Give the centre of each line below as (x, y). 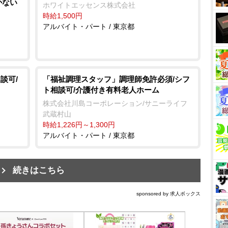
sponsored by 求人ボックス (168, 194)
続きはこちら (39, 170)
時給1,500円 (63, 16)
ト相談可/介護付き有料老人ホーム (101, 90)
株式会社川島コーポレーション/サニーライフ (115, 103)
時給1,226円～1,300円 (79, 125)
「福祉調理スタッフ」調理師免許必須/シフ (116, 79)
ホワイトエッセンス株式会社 (89, 5)
